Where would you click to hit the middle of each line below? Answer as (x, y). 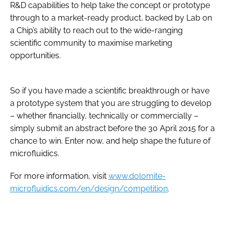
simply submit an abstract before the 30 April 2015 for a (113, 128)
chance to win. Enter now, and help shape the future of (110, 141)
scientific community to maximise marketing (91, 43)
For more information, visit (59, 176)
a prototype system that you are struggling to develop (111, 103)
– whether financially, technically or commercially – (104, 116)
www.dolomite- (137, 176)
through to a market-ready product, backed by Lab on (111, 18)
